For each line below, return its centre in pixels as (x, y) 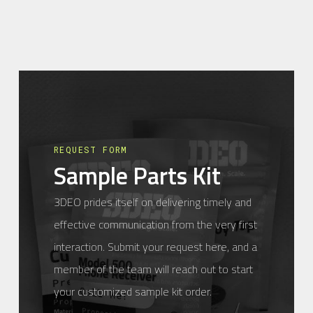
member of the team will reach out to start (154, 269)
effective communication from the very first (156, 224)
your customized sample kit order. (133, 291)
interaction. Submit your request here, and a (156, 246)
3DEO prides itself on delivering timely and (153, 202)
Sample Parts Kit (138, 175)
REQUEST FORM (91, 149)
